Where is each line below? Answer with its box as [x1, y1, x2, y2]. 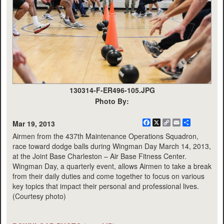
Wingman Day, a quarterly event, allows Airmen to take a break [12, 161, 211, 171]
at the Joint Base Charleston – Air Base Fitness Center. [12, 151, 186, 161]
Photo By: [95, 96, 129, 106]
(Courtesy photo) [12, 191, 66, 201]
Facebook [150, 117, 182, 128]
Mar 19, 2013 [12, 118, 55, 129]
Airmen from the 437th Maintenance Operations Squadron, [12, 131, 198, 141]
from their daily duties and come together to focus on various [12, 171, 204, 181]
